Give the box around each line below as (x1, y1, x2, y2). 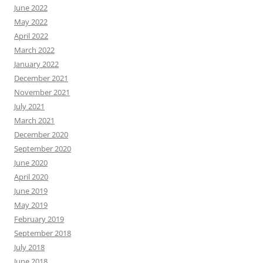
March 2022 (14, 44, 55, 55)
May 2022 (14, 16, 48, 27)
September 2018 (14, 227, 71, 238)
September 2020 (14, 143, 71, 154)
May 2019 (14, 199, 48, 210)
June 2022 (14, 2, 48, 13)
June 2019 (14, 185, 48, 196)
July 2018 (14, 241, 45, 252)
